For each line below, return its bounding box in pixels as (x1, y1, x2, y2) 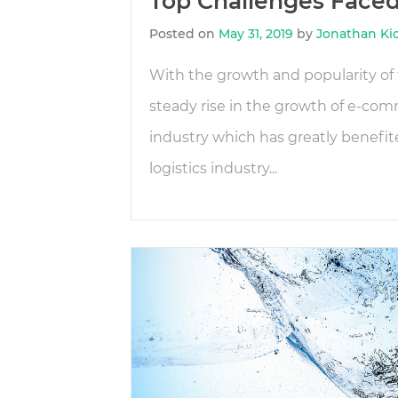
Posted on (149, 26, 219, 42)
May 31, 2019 (219, 26, 293, 42)
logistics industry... (149, 160, 277, 177)
